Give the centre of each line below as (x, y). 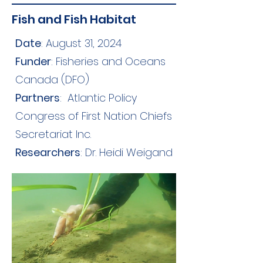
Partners (38, 98)
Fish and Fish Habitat (74, 19)
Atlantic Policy (102, 98)
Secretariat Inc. (53, 134)
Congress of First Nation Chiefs (94, 116)
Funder (33, 61)
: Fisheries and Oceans (108, 61)
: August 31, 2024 (81, 43)
